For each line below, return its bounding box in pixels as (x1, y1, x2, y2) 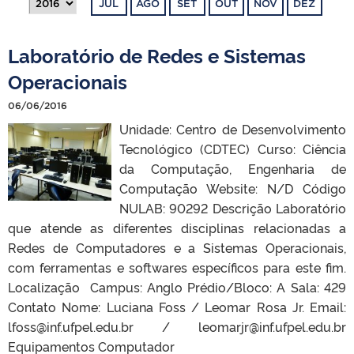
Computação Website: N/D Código (119, 179, 346, 198)
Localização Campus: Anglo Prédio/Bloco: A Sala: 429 (8, 278, 346, 296)
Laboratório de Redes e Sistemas (8, 42, 306, 69)
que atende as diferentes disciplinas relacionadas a (8, 219, 346, 237)
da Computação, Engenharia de (119, 160, 346, 178)
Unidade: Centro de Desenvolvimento (119, 120, 346, 138)
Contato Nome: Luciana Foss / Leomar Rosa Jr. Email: (8, 298, 346, 316)
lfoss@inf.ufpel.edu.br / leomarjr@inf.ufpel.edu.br (8, 318, 346, 336)
